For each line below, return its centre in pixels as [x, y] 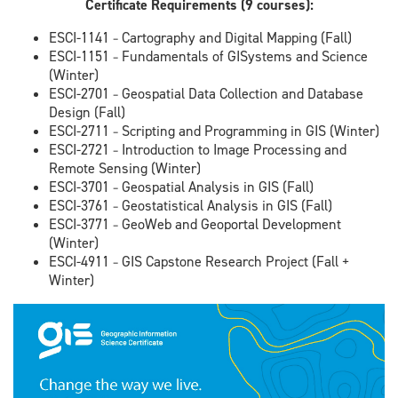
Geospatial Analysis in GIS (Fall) [216, 187]
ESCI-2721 [81, 150]
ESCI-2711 [81, 131]
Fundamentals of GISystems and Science [243, 57]
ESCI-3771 [81, 225]
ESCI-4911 [81, 262]
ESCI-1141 [81, 38]
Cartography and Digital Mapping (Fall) [235, 38]
